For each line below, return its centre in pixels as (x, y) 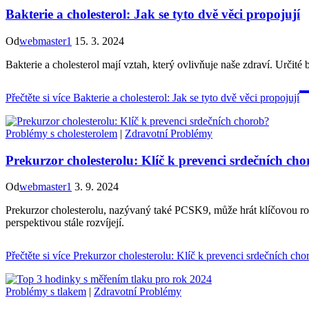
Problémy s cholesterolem (61, 133)
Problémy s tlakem (46, 292)
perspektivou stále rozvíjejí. (65, 223)
